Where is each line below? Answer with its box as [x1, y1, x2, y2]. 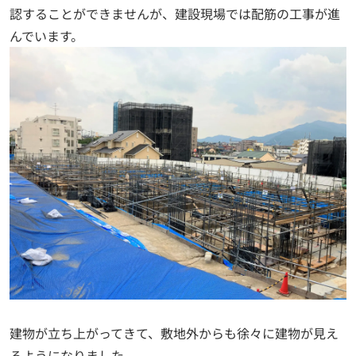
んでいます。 [10, 25, 83, 45]
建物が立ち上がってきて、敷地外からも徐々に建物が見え [10, 323, 339, 343]
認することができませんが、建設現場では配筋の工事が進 [10, 3, 340, 23]
